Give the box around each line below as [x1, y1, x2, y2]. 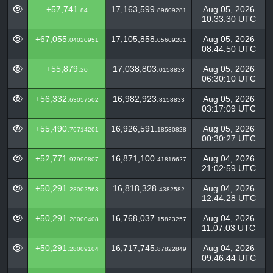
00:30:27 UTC [201, 133, 256, 143]
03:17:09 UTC [201, 104, 256, 113]
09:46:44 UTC [201, 253, 256, 263]
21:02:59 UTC [201, 163, 256, 173]
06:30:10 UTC [201, 74, 256, 83]
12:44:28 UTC [201, 193, 256, 203]
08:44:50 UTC [201, 44, 256, 54]
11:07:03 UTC [202, 223, 255, 233]
